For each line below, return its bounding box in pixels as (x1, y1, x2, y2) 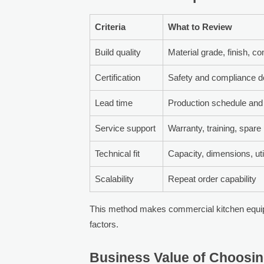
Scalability (95, 173, 134, 184)
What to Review (168, 21, 233, 32)
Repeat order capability (168, 173, 257, 184)
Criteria (95, 21, 126, 32)
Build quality (95, 47, 141, 57)
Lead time (95, 97, 133, 108)
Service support (95, 123, 156, 133)
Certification (95, 72, 141, 82)
